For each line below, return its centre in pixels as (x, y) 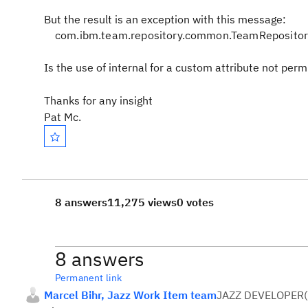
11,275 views (142, 202)
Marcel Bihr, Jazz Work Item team (130, 295)
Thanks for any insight (98, 100)
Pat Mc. (63, 117)
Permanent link (89, 278)
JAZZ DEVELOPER (260, 295)
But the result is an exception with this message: (165, 19)
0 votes (195, 202)
